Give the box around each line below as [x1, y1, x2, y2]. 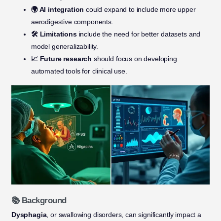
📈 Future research [31, 55, 92, 63]
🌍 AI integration [31, 5, 84, 14]
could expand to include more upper [84, 5, 196, 14]
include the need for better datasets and [76, 30, 201, 38]
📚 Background [11, 196, 67, 205]
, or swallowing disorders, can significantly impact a [46, 211, 201, 219]
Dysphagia [11, 211, 47, 219]
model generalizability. [31, 42, 99, 51]
